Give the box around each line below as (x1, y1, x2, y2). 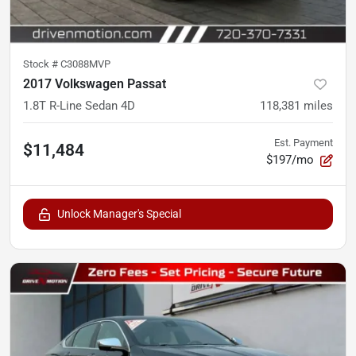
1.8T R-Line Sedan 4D (23, 98, 135, 113)
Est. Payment (274, 136, 333, 149)
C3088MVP (60, 57, 110, 70)
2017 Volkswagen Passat (23, 75, 166, 91)
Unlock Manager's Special (57, 207, 181, 220)
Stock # (23, 57, 60, 70)
